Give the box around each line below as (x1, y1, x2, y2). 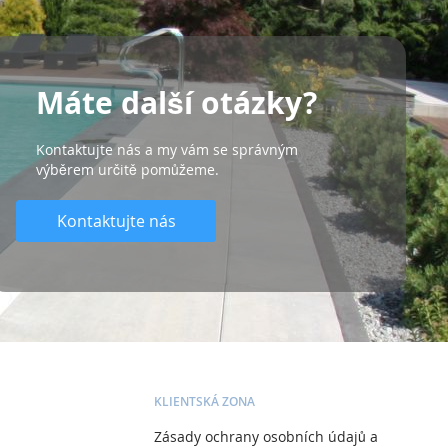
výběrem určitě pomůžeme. (36, 159, 219, 179)
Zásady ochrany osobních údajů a (154, 426, 378, 446)
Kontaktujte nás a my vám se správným (36, 139, 298, 159)
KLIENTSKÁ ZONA (154, 392, 255, 410)
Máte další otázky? (36, 81, 317, 123)
